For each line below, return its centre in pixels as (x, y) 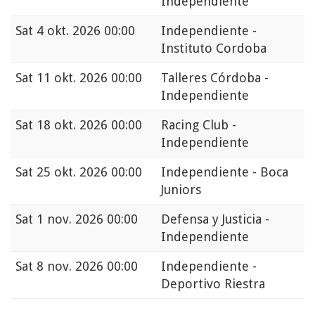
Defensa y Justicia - (215, 219)
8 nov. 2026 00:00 (87, 266)
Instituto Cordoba (214, 49)
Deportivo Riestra (213, 284)
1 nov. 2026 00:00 (87, 219)
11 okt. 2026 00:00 (89, 78)
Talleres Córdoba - (215, 78)
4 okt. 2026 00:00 (86, 31)
